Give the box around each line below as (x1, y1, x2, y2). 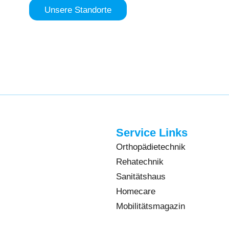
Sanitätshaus (116, 171, 166, 182)
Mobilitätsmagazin (116, 201, 185, 212)
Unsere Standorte (44, 5, 111, 15)
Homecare (116, 186, 155, 197)
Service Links (116, 126, 188, 140)
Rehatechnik (116, 156, 164, 167)
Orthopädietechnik (116, 142, 186, 152)
